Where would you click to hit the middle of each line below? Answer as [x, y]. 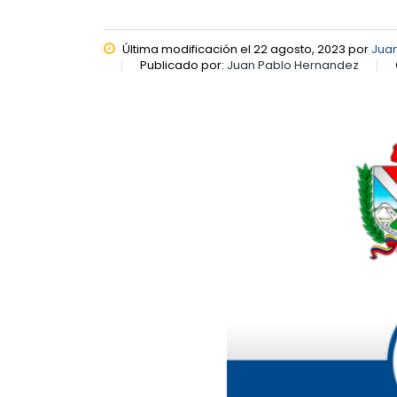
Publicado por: [183, 65]
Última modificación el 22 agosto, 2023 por [245, 49]
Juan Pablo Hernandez [293, 65]
